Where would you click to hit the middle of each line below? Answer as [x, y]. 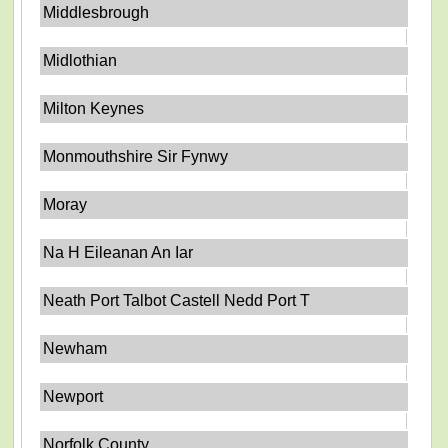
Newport [73, 396]
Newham [75, 348]
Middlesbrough [96, 12]
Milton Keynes [94, 108]
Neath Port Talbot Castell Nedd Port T [177, 300]
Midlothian [80, 60]
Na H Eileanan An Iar [118, 252]
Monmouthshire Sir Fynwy [136, 156]
